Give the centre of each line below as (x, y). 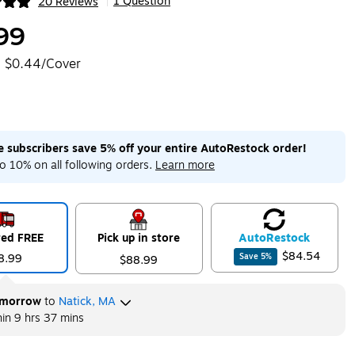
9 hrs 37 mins (49, 318)
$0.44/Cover (42, 64)
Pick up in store (139, 238)
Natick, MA (87, 302)
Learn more (185, 165)
